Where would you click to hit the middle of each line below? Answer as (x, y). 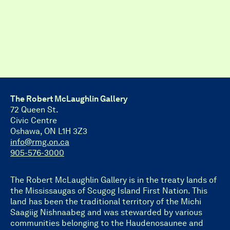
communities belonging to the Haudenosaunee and (107, 223)
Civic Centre (34, 120)
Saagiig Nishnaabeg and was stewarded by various (106, 212)
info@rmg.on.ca (40, 142)
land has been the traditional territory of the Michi (106, 201)
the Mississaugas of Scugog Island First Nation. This (109, 190)
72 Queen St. (34, 109)
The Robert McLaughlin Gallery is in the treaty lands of (113, 180)
